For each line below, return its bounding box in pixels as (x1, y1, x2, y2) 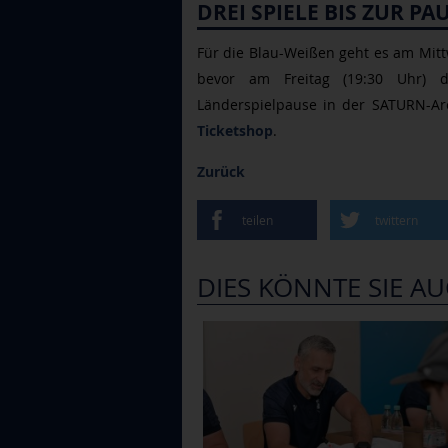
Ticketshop (197, 121, 273, 141)
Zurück (197, 162, 245, 182)
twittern (375, 212, 418, 228)
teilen (242, 212, 273, 228)
